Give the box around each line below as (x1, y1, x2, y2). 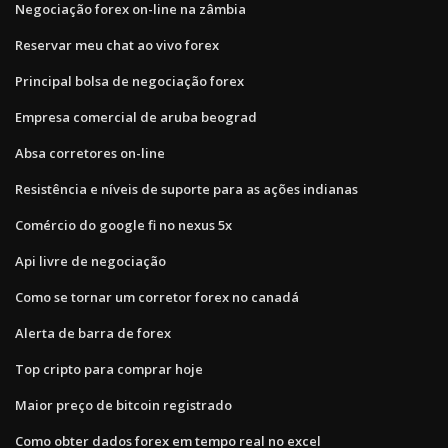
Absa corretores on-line (15, 143, 165, 162)
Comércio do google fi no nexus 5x (15, 215, 232, 234)
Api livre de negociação (15, 251, 166, 270)
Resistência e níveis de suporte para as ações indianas (15, 179, 358, 198)
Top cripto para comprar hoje (15, 359, 203, 378)
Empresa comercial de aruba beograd (15, 107, 257, 126)
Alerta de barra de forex (15, 323, 171, 342)
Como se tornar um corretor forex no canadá (15, 287, 299, 306)
